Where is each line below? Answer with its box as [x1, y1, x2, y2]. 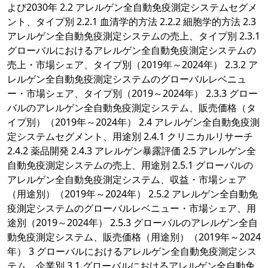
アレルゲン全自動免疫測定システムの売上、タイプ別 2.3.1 [7, 29, 260, 43]
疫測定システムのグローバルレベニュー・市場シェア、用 [7, 202, 256, 215]
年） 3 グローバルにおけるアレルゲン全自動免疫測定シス [7, 245, 257, 258]
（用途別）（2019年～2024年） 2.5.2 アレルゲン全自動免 [7, 187, 258, 201]
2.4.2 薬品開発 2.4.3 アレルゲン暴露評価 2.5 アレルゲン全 [7, 144, 256, 158]
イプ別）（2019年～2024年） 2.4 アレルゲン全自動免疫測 [7, 115, 260, 129]
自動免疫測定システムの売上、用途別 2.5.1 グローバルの [7, 159, 253, 172]
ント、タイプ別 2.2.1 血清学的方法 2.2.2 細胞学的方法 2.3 [7, 15, 256, 29]
